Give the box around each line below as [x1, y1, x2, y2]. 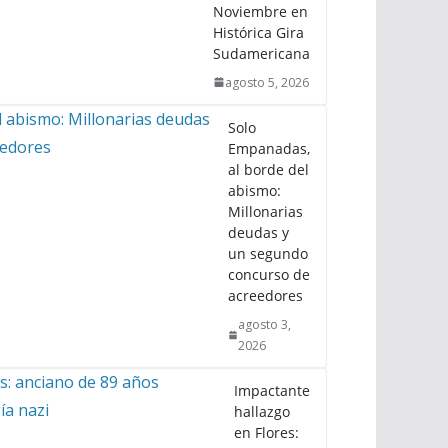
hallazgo [234, 401, 290, 421]
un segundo [228, 243, 308, 263]
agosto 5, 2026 [225, 73, 309, 91]
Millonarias [228, 201, 303, 221]
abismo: [228, 180, 281, 200]
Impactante [234, 380, 310, 400]
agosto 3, [238, 315, 292, 333]
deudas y [228, 222, 289, 242]
